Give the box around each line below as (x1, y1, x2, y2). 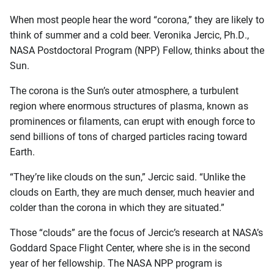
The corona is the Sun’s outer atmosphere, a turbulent (10, 84, 239, 97)
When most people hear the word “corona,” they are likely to (10, 13, 264, 26)
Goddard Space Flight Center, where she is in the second (10, 241, 250, 254)
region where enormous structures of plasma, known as (10, 99, 248, 113)
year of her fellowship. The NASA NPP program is (10, 256, 222, 270)
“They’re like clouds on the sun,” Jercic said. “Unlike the (10, 170, 245, 183)
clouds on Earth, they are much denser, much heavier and (10, 185, 254, 199)
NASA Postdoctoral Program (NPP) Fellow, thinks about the (10, 43, 264, 57)
